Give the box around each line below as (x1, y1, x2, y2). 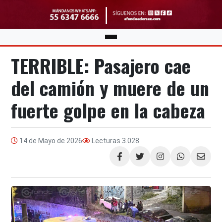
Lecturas (92, 137, 121, 145)
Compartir (109, 157, 143, 165)
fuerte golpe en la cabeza (11, 96, 206, 124)
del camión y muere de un (11, 74, 210, 102)
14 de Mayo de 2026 (18, 137, 83, 145)
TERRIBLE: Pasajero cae (11, 52, 191, 80)
